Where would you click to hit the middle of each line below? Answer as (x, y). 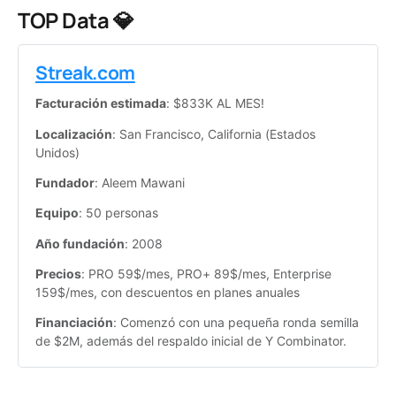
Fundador (65, 182)
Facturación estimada (101, 103)
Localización (74, 133)
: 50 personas (118, 213)
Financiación (74, 323)
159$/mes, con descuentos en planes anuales (168, 292)
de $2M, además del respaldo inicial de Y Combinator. (191, 341)
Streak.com (85, 73)
